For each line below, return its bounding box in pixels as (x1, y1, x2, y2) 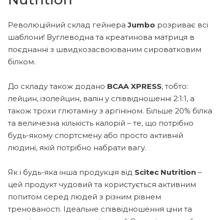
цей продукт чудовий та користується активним (8, 179, 196, 189)
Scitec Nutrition (135, 167, 196, 177)
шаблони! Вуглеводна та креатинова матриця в (8, 32, 194, 42)
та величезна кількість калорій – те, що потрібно (8, 118, 193, 128)
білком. (8, 56, 35, 66)
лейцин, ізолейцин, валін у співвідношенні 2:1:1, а (8, 93, 194, 103)
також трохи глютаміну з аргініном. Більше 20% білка (8, 106, 212, 115)
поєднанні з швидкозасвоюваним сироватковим (8, 44, 201, 54)
